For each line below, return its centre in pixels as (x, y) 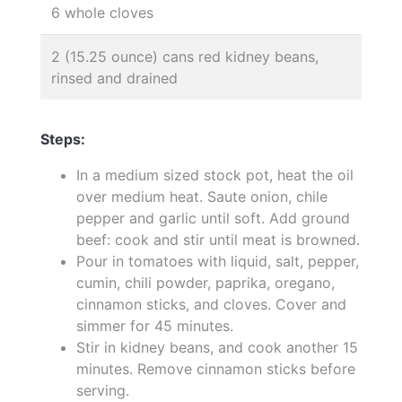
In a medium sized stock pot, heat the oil (215, 175)
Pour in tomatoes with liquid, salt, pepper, (218, 261)
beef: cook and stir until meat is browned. (218, 239)
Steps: (63, 139)
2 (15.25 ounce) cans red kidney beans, (185, 56)
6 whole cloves (102, 12)
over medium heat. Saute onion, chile (202, 196)
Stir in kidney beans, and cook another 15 (217, 347)
